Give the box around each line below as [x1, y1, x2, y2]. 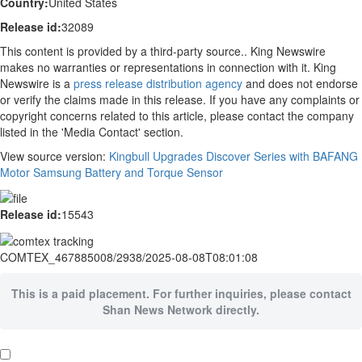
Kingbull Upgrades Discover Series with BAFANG [109, 148, 358, 164]
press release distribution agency [74, 75, 242, 91]
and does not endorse [242, 75, 358, 91]
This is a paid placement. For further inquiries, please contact [11, 284, 351, 301]
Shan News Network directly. [103, 301, 259, 318]
